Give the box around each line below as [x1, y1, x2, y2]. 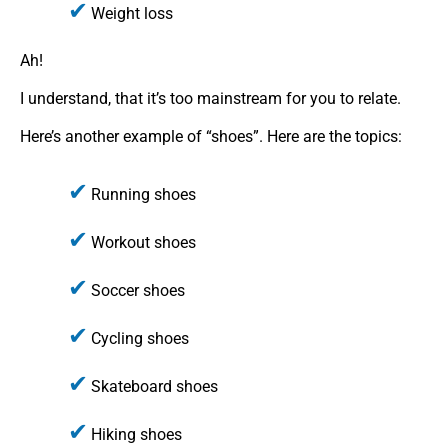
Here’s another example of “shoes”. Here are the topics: [20, 127, 402, 147]
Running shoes [91, 184, 196, 204]
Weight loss [91, 3, 173, 23]
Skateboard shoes [91, 376, 218, 396]
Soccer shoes [91, 280, 185, 300]
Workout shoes [91, 232, 196, 252]
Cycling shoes [91, 328, 189, 348]
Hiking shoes [91, 424, 182, 444]
